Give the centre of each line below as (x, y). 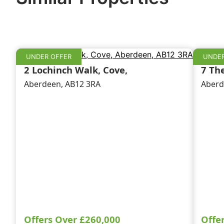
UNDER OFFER (49, 56)
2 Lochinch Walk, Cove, (76, 70)
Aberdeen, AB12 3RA (62, 84)
